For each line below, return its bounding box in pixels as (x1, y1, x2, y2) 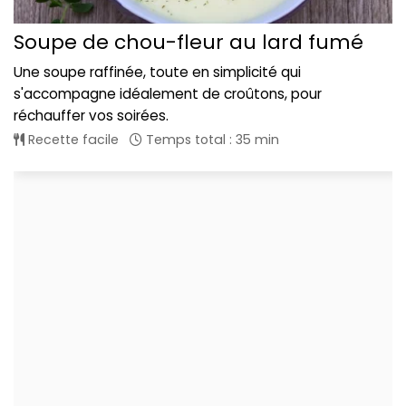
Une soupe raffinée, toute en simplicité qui (14, 63, 301, 82)
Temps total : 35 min (142, 130, 279, 150)
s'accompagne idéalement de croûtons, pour (14, 84, 322, 104)
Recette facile (24, 130, 119, 150)
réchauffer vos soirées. (14, 106, 169, 126)
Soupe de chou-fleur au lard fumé (14, 28, 363, 57)
